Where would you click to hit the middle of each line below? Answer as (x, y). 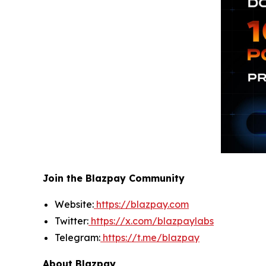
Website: (74, 204)
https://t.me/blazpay (151, 237)
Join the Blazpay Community (114, 178)
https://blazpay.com (141, 204)
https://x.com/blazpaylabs (152, 221)
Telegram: (77, 237)
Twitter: (72, 221)
